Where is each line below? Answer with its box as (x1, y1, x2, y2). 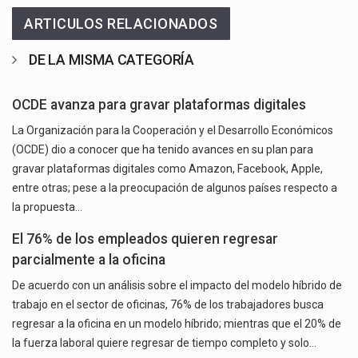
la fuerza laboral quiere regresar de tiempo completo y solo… (12, 336, 316, 350)
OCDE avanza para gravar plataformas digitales (12, 97, 306, 113)
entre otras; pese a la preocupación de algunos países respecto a (12, 181, 337, 195)
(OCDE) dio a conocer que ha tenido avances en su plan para (12, 143, 313, 157)
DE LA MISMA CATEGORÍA (28, 51, 195, 69)
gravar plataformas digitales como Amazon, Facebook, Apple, (12, 162, 323, 176)
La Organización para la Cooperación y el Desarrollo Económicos (12, 124, 333, 137)
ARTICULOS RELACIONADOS (24, 15, 218, 33)
